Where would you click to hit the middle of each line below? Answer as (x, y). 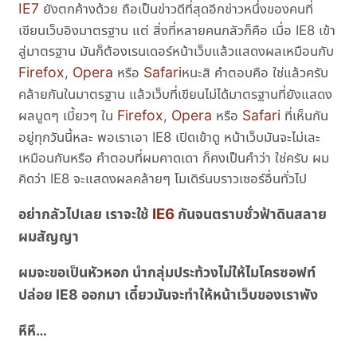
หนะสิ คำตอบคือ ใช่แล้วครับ (255, 73)
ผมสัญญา (49, 237)
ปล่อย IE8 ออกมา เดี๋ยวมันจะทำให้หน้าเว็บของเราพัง (169, 294)
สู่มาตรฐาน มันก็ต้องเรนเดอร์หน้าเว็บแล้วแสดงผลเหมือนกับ (177, 51)
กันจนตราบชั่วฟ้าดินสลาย (251, 214)
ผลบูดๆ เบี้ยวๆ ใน (68, 116)
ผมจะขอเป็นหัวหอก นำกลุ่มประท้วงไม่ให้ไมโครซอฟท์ (167, 272)
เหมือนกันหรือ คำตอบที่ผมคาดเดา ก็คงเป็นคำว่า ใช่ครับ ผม (174, 158)
